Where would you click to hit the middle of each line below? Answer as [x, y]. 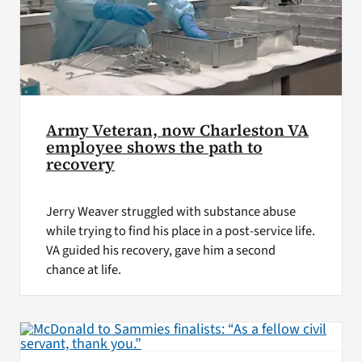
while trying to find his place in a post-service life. [180, 231]
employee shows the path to [154, 147]
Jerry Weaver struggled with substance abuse [170, 211]
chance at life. [83, 269]
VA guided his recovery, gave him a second [160, 250]
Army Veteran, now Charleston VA [177, 130]
